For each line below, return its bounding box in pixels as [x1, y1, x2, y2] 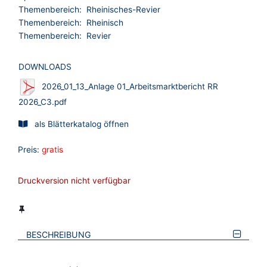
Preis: [18, 145, 39, 155]
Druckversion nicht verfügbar [18, 176, 131, 186]
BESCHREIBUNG [26, 229, 92, 240]
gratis [42, 145, 63, 155]
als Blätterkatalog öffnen [35, 119, 129, 129]
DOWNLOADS [18, 62, 72, 72]
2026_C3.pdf [18, 97, 67, 107]
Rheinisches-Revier [86, 5, 160, 15]
